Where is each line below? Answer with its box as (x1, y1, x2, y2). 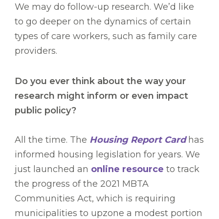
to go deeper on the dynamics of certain (15, 16, 191, 27)
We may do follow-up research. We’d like (15, 1, 194, 13)
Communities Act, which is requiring (15, 193, 175, 204)
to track (164, 164, 199, 175)
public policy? (15, 105, 76, 116)
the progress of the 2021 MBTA (15, 178, 149, 190)
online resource (91, 164, 164, 175)
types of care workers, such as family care (15, 31, 197, 42)
